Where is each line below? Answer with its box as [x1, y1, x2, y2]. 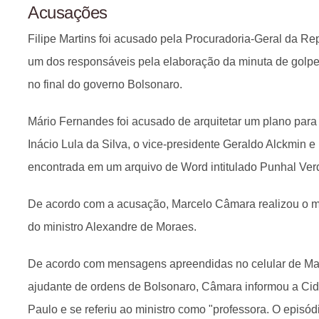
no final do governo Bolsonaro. [28, 78, 182, 90]
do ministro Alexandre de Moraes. [28, 221, 197, 233]
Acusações [28, 3, 108, 22]
